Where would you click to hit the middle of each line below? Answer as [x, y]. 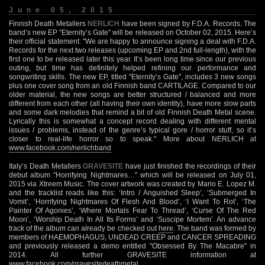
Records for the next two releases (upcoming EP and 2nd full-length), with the [132, 50]
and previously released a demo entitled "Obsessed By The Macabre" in [132, 246]
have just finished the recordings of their [190, 166]
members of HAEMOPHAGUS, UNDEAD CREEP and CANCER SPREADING [132, 237]
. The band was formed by [215, 228]
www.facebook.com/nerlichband [60, 148]
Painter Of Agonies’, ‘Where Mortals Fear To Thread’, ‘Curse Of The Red [132, 210]
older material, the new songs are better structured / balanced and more [132, 94]
